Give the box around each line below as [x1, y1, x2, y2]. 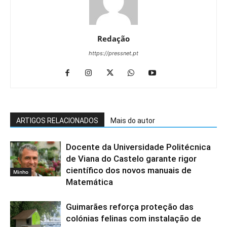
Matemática [66, 176, 113, 187]
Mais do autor [110, 116, 155, 125]
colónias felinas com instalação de [66, 213, 201, 223]
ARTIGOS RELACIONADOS [16, 116, 98, 125]
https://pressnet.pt [89, 49, 138, 57]
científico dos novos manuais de [66, 165, 192, 175]
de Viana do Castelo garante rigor [66, 153, 197, 164]
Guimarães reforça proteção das [66, 201, 194, 212]
